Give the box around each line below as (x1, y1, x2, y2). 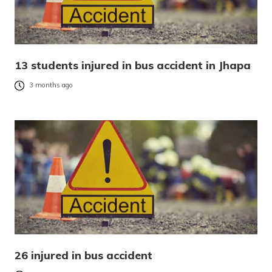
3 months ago (29, 81, 73, 90)
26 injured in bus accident (15, 248, 152, 263)
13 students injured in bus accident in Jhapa (15, 58, 251, 73)
